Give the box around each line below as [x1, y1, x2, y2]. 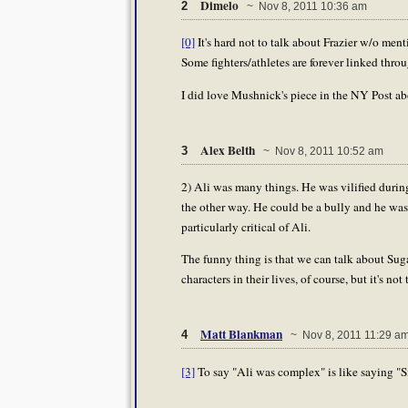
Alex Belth [200, 140, 258, 159]
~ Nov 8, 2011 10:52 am [258, 144, 383, 158]
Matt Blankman [200, 325, 282, 344]
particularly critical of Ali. [181, 218, 311, 235]
